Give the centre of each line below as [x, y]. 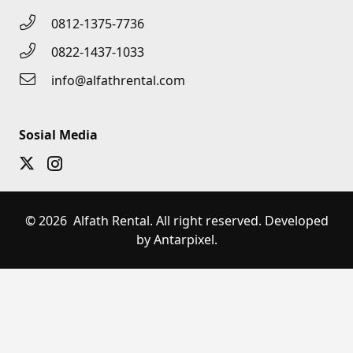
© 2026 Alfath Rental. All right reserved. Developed [176, 221]
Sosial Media [58, 135]
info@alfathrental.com [118, 81]
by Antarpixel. [176, 240]
